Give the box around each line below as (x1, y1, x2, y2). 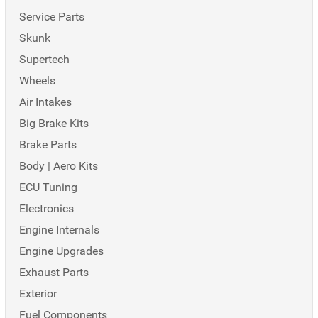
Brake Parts (19, 138, 77, 151)
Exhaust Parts (19, 265, 89, 279)
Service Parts (19, 10, 84, 23)
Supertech (19, 53, 70, 66)
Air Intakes (19, 95, 72, 109)
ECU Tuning (19, 180, 77, 194)
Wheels (19, 74, 55, 87)
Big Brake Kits (19, 116, 89, 130)
